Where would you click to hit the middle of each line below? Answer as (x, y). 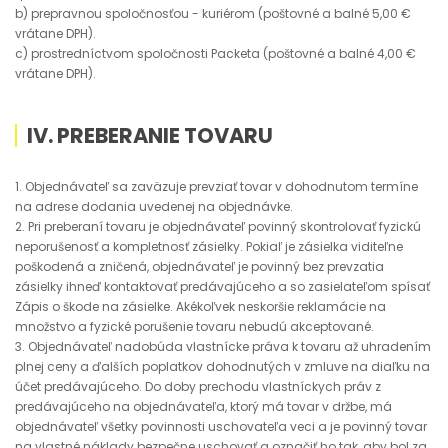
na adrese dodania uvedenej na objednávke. (154, 206)
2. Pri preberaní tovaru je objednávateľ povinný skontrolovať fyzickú (218, 226)
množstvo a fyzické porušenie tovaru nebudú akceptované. (194, 326)
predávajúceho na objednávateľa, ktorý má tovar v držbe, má (203, 406)
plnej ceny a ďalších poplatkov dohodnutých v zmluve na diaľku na (222, 366)
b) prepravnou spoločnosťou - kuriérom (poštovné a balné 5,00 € (213, 13)
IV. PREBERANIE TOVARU (150, 135)
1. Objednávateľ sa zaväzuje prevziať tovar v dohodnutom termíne (216, 186)
